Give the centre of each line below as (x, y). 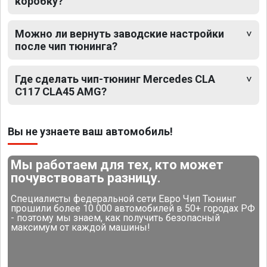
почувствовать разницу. (86, 178)
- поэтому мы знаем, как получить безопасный (116, 218)
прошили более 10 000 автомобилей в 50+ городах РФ (133, 209)
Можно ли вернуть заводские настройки (119, 34)
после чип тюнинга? (66, 46)
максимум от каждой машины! (81, 228)
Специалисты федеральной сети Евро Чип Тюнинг (124, 199)
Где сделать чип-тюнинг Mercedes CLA (115, 79)
